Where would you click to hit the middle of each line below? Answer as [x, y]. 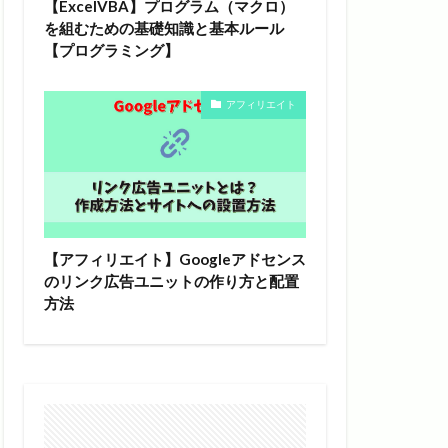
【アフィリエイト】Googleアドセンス [175, 258]
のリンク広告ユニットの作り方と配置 [171, 280]
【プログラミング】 [111, 49]
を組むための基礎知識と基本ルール [164, 27]
